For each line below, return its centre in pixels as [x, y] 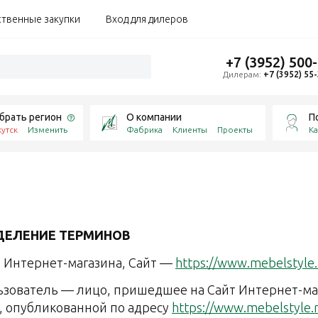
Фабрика [145, 129]
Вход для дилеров [147, 19]
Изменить [48, 129]
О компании [154, 117]
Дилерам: [243, 74]
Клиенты [190, 129]
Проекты [235, 129]
